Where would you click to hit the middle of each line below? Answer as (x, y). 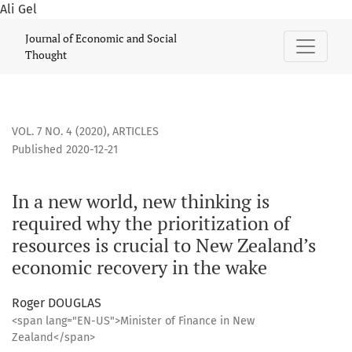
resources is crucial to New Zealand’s (164, 246)
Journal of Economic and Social (101, 38)
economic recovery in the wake (139, 268)
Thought (46, 55)
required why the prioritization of (151, 224)
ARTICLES (136, 132)
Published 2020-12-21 (65, 150)
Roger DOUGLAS (57, 303)
